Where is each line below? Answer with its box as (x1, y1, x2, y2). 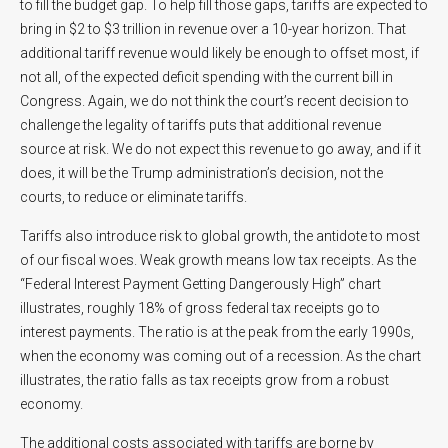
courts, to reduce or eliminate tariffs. (20, 188, 247, 205)
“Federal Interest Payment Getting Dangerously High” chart (20, 275, 381, 292)
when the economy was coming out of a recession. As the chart (20, 347, 421, 364)
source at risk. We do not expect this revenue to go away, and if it (20, 140, 421, 157)
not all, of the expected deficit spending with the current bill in (20, 68, 393, 85)
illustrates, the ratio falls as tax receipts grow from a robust (20, 371, 389, 388)
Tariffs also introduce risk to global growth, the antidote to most (20, 227, 420, 244)
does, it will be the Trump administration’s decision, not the (20, 164, 383, 181)
